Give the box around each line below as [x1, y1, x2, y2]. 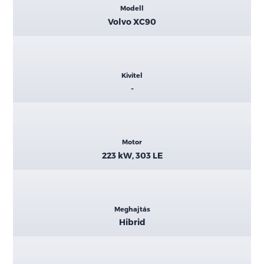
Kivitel [121, 71, 143, 79]
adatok [12, 12, 66, 31]
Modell [120, 4, 144, 12]
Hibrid [118, 217, 146, 227]
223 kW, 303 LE [101, 150, 163, 160]
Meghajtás [114, 204, 150, 213]
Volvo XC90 [108, 16, 156, 27]
